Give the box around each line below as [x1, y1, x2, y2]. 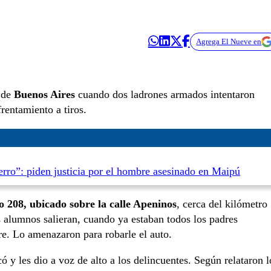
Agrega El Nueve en [196, 36, 262, 46]
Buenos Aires [14, 88, 75, 101]
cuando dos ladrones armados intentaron [75, 88, 255, 101]
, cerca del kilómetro [177, 197, 267, 210]
